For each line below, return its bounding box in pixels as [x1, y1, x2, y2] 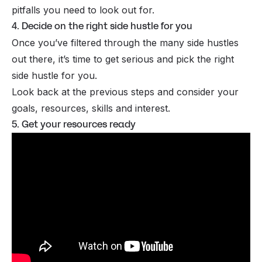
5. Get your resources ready [12, 118, 136, 132]
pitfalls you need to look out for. [12, 4, 157, 16]
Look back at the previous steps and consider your [12, 86, 239, 98]
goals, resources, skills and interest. [12, 102, 170, 115]
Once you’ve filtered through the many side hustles [12, 37, 239, 49]
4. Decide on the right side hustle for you [12, 19, 192, 33]
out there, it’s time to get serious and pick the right [12, 53, 234, 65]
